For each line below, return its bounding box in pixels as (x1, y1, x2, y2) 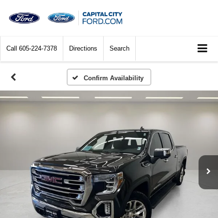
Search (109, 45, 129, 53)
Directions (69, 45, 97, 53)
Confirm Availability (83, 74, 144, 82)
